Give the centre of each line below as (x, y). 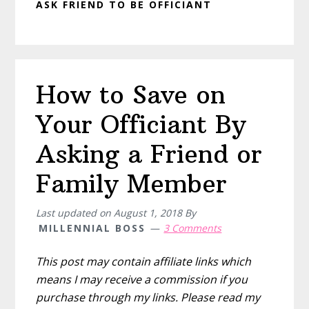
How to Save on (131, 94)
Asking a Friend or (149, 154)
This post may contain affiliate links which (144, 261)
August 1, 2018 (148, 212)
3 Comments (193, 228)
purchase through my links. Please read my (148, 297)
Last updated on (75, 212)
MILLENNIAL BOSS (92, 228)
